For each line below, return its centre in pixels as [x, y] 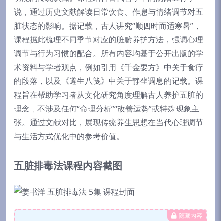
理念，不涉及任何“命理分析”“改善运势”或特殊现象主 [107, 109]
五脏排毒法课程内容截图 [68, 166]
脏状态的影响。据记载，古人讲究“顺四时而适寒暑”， [108, 26]
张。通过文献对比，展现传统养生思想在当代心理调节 [109, 122]
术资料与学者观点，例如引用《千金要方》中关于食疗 [109, 67]
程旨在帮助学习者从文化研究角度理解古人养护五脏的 [109, 95]
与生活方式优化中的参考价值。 [69, 136]
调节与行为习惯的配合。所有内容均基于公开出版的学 [109, 53]
